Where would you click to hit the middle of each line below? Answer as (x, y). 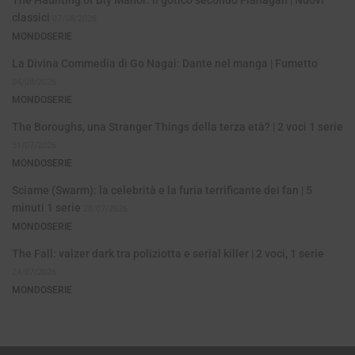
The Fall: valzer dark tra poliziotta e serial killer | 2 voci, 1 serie (168, 253)
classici (31, 17)
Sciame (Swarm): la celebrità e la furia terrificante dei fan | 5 (162, 190)
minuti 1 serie (46, 207)
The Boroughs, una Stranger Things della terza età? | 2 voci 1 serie (177, 126)
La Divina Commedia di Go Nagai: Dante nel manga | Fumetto (165, 63)
